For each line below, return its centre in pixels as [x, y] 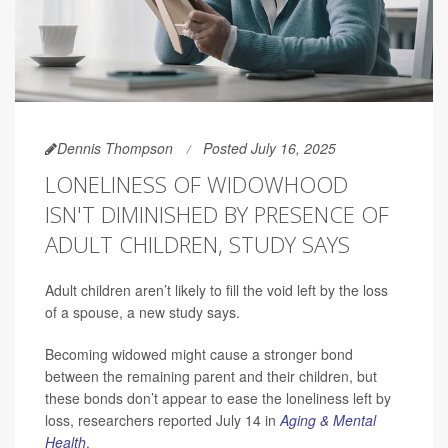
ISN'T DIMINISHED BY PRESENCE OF [217, 214]
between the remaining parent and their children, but [211, 376]
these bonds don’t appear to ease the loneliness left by [218, 398]
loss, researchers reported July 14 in [162, 420]
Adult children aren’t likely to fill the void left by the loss [216, 290]
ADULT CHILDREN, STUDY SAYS [197, 244]
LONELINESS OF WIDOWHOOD [196, 184]
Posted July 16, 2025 [269, 148]
